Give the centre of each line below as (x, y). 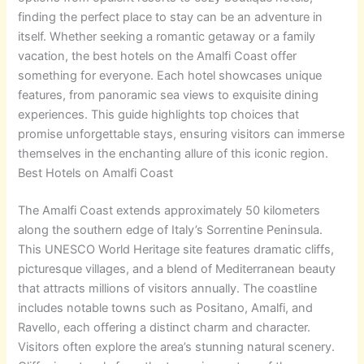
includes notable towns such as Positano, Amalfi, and (166, 308)
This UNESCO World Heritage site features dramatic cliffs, (176, 249)
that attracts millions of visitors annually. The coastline (168, 288)
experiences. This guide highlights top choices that (159, 114)
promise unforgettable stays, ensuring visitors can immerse (182, 134)
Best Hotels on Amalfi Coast (96, 173)
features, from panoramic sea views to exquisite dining (169, 95)
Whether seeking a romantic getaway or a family (183, 36)
